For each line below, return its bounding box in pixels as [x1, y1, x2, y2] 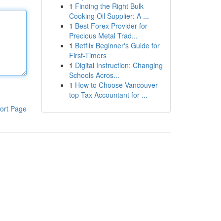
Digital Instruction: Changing [74, 60, 163, 70]
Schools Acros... [69, 70, 119, 80]
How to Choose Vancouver [74, 80, 158, 90]
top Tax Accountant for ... [69, 90, 147, 100]
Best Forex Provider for [74, 21, 147, 31]
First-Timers [69, 50, 107, 60]
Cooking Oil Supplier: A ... [69, 11, 149, 21]
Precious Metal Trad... [69, 31, 138, 40]
